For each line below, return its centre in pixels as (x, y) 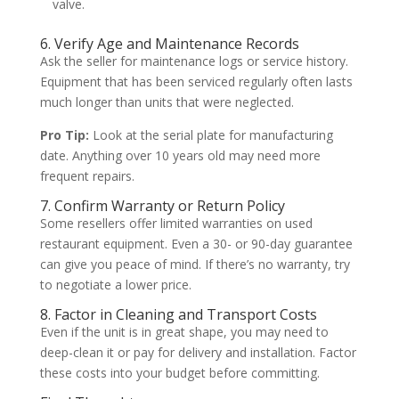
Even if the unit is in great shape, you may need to (184, 332)
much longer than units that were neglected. (167, 102)
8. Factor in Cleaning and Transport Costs (178, 315)
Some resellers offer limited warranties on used (176, 224)
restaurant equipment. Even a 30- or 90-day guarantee (196, 244)
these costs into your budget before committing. (179, 373)
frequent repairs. (87, 176)
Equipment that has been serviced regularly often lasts (196, 82)
